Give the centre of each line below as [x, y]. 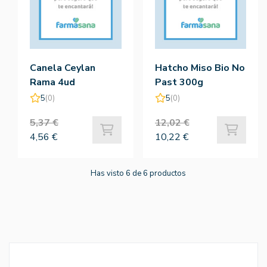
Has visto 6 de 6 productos [138, 174]
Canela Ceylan [63, 68]
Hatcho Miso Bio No [200, 68]
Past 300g [179, 83]
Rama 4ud [52, 83]
